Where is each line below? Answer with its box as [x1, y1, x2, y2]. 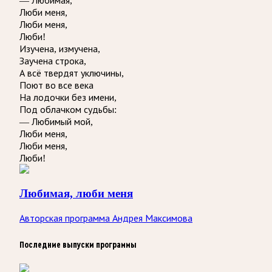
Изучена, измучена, [19, 43, 100, 54]
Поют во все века [19, 80, 93, 90]
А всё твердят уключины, [19, 67, 124, 78]
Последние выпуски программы [19, 240, 137, 250]
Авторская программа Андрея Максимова [19, 213, 192, 224]
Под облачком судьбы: [19, 104, 117, 115]
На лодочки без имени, [19, 92, 117, 103]
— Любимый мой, [19, 116, 93, 127]
